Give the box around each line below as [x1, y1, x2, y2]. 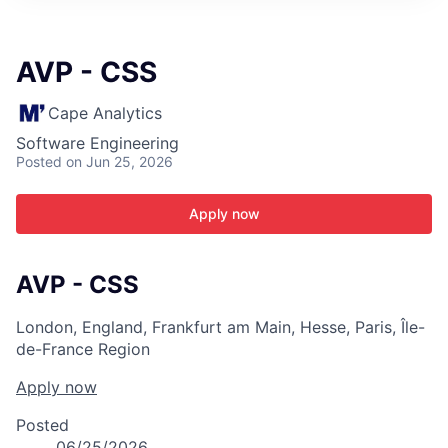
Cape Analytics [48, 103, 162, 123]
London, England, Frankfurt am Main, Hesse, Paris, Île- [16, 316, 425, 337]
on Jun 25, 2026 [66, 153, 173, 170]
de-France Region [16, 338, 150, 359]
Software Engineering [16, 133, 179, 153]
